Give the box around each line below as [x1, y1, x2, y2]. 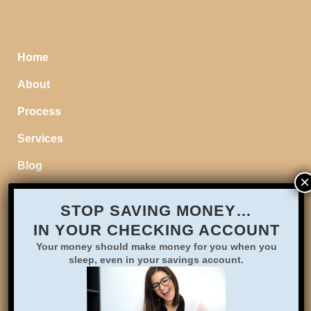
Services [17, 133, 63, 145]
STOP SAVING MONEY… [60, 202, 253, 219]
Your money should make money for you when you [35, 241, 277, 252]
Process [17, 106, 61, 118]
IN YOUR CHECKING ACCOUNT [33, 221, 280, 239]
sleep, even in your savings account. [69, 254, 244, 265]
